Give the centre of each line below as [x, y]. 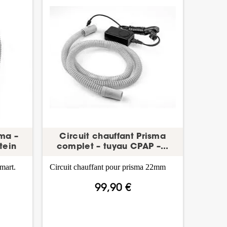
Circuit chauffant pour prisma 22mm [107, 167]
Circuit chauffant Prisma [113, 137]
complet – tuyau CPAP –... [112, 147]
